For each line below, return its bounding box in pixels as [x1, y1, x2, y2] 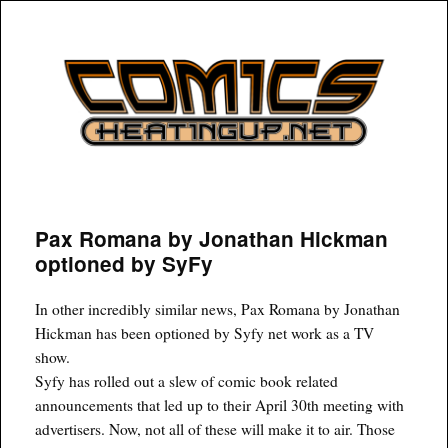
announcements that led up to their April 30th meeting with [35, 394, 405, 415]
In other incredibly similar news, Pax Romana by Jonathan [35, 298, 401, 319]
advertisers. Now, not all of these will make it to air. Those [35, 418, 396, 439]
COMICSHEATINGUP [35, 41, 282, 70]
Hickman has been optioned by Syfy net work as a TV [35, 322, 375, 343]
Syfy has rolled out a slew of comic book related [35, 370, 339, 391]
